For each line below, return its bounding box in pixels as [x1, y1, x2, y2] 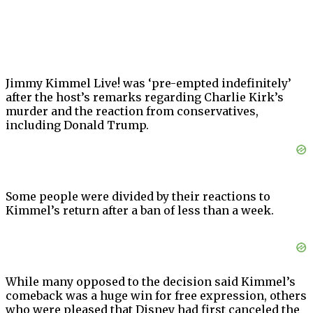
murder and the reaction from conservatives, [6, 104, 259, 119]
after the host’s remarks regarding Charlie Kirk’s [6, 90, 284, 105]
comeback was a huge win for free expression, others [6, 289, 307, 303]
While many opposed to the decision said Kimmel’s [6, 275, 296, 289]
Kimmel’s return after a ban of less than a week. [6, 203, 274, 218]
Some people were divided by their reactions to [6, 189, 270, 204]
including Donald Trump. [6, 118, 149, 133]
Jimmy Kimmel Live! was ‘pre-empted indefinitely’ [6, 76, 291, 91]
